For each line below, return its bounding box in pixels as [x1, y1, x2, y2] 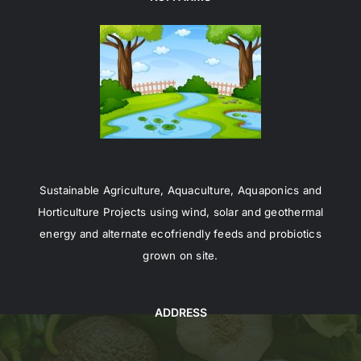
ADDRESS [154, 305, 207, 320]
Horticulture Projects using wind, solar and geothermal [37, 205, 324, 219]
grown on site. [143, 249, 218, 263]
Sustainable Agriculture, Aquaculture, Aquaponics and [39, 184, 322, 197]
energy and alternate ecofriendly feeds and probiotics [39, 227, 322, 241]
